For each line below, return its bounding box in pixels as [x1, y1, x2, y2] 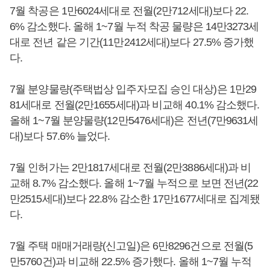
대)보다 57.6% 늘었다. [10, 130, 113, 142]
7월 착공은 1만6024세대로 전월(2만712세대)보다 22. [10, 5, 249, 17]
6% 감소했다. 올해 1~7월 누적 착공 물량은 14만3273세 [10, 20, 259, 33]
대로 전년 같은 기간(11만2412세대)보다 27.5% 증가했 [10, 36, 254, 48]
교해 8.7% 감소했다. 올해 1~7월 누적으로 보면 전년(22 [10, 177, 259, 189]
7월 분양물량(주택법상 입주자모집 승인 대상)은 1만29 [10, 83, 257, 95]
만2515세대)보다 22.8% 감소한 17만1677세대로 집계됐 [10, 193, 260, 205]
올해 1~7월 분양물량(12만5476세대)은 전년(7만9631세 [10, 115, 259, 127]
